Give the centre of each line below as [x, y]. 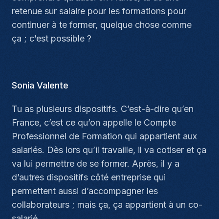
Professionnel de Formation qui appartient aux [104, 136]
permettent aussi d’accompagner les [85, 191]
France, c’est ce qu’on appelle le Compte [94, 122]
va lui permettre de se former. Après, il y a [96, 164]
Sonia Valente [40, 85]
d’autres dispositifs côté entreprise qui [89, 177]
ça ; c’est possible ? [52, 38]
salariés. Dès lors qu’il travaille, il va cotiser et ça [109, 150]
